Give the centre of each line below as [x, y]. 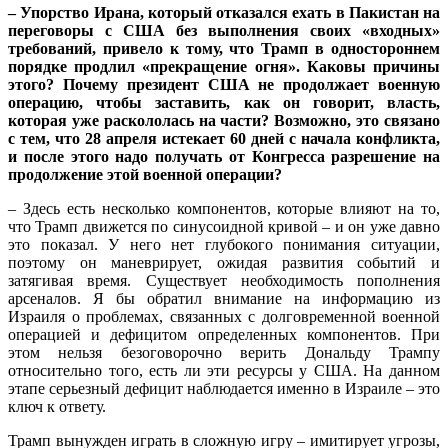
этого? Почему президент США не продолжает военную [224, 84]
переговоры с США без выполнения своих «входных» [224, 30]
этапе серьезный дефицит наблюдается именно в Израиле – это [224, 388]
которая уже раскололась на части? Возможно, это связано [224, 120]
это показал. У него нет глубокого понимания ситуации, [224, 244]
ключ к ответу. [57, 406]
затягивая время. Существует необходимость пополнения [224, 280]
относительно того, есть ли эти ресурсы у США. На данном [224, 370]
